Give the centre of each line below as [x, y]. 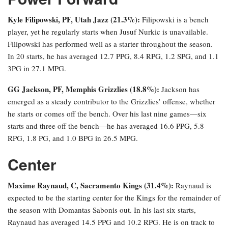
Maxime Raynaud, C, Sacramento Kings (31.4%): [91, 186]
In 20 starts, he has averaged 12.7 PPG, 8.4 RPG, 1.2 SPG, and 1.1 [113, 56]
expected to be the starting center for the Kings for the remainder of [114, 198]
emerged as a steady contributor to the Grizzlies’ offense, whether [111, 102]
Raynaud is [192, 186]
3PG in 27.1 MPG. [37, 68]
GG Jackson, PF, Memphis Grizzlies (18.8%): [83, 89]
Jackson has [179, 89]
